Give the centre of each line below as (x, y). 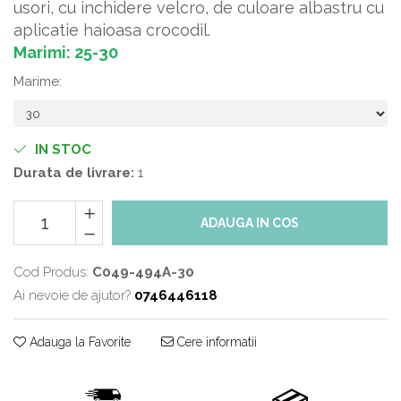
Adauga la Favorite (78, 342)
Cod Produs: (51, 273)
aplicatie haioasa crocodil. (112, 30)
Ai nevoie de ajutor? (72, 296)
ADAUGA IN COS (250, 223)
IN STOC (61, 150)
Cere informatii (215, 342)
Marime (36, 82)
